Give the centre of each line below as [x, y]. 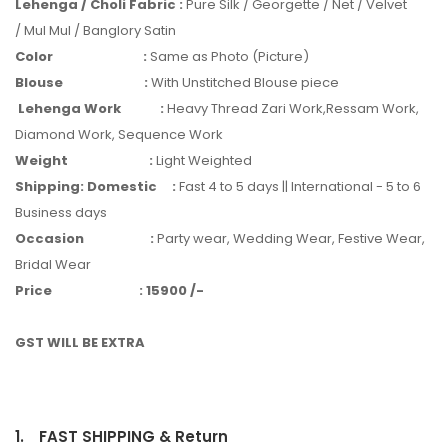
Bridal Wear [53, 264]
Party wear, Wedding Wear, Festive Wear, [291, 238]
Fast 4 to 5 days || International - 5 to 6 [300, 186]
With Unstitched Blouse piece [248, 82]
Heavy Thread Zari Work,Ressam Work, [293, 108]
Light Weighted [204, 160]
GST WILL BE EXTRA [80, 342]
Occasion [49, 238]
